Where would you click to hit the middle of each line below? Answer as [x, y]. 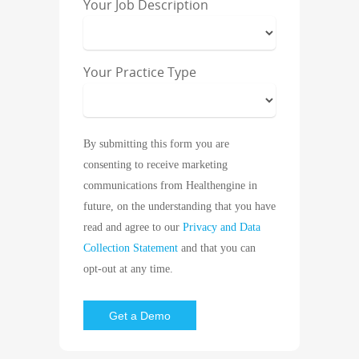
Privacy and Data [222, 227]
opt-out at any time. [128, 269]
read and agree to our [133, 227]
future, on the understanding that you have [179, 206]
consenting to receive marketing [155, 165]
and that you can [217, 248]
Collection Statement [131, 248]
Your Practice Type [140, 72]
